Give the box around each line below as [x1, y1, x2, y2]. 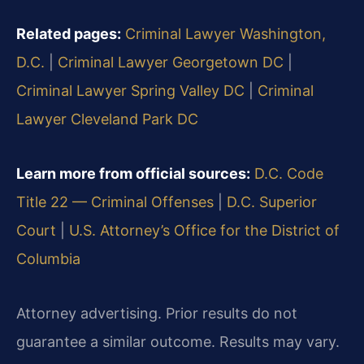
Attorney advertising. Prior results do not [16, 304, 297, 322]
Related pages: [16, 24, 121, 42]
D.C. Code [254, 164, 323, 182]
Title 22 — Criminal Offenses [16, 193, 214, 210]
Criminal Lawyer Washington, [125, 24, 326, 42]
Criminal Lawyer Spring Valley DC [16, 81, 245, 99]
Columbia [16, 249, 80, 267]
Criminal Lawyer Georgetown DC [58, 53, 284, 71]
